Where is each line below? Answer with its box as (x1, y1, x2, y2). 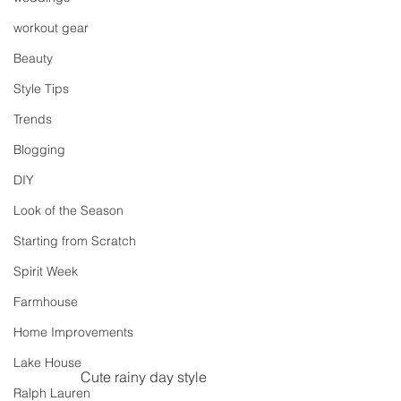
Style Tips (13, 81, 69, 97)
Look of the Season (13, 202, 124, 218)
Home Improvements (13, 324, 133, 340)
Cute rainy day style (80, 368, 207, 387)
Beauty (13, 50, 53, 66)
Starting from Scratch (13, 233, 136, 249)
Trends (13, 111, 52, 127)
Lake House (13, 354, 81, 371)
